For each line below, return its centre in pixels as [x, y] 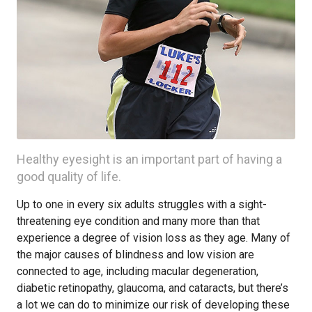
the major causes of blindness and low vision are [135, 255]
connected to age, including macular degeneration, [138, 271]
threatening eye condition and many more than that [138, 221]
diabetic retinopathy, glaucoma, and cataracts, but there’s [153, 288]
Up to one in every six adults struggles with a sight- [142, 204]
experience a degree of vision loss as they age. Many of [154, 238]
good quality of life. [69, 177]
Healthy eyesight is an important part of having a [149, 159]
